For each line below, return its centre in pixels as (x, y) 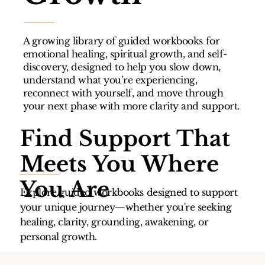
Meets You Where (120, 164)
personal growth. (58, 237)
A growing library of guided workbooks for (121, 41)
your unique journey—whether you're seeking (126, 207)
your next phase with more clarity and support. (131, 106)
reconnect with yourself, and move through (123, 93)
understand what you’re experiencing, (110, 80)
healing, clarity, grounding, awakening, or (114, 222)
